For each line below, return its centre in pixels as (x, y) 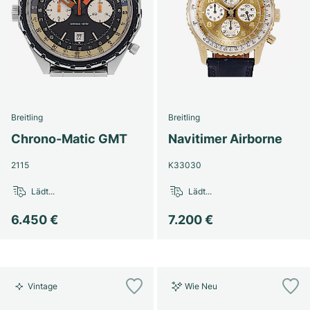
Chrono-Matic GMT (69, 138)
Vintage (43, 286)
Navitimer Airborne (225, 138)
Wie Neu (201, 286)
